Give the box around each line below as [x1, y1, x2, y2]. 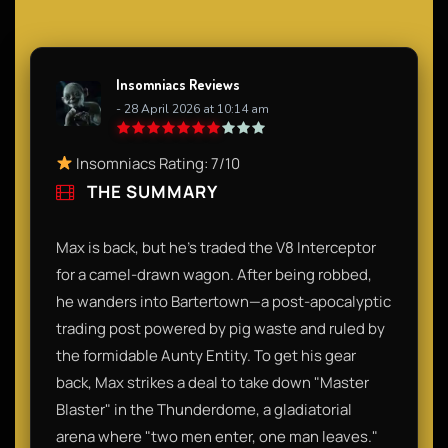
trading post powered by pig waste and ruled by [56, 317, 385, 339]
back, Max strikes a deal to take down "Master [56, 371, 369, 393]
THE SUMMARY [83, 179, 218, 203]
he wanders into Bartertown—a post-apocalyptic [56, 290, 391, 312]
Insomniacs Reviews [116, 75, 240, 93]
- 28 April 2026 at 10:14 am [116, 100, 269, 117]
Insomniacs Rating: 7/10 [73, 152, 241, 174]
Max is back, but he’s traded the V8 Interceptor [56, 236, 376, 258]
